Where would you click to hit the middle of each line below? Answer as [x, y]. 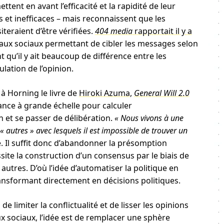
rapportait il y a [162, 31]
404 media [113, 31]
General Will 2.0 [161, 93]
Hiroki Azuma [104, 93]
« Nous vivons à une [149, 118]
